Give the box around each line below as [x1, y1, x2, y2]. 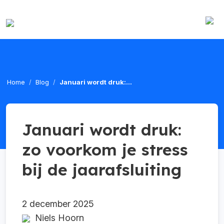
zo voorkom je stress [22, 139, 188, 159]
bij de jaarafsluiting [22, 159, 181, 179]
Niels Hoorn [30, 212, 84, 223]
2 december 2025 [22, 198, 94, 209]
